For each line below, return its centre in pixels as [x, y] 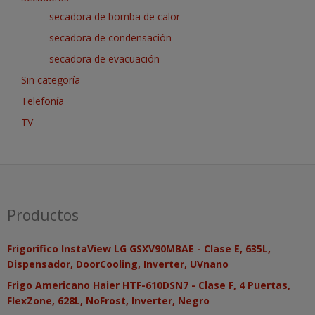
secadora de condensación [110, 38]
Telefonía [43, 101]
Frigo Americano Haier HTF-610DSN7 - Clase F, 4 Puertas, [149, 285]
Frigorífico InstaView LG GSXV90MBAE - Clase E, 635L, [139, 249]
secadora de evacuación [104, 59]
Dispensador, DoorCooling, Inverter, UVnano [118, 264]
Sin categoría [51, 80]
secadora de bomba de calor [115, 17]
